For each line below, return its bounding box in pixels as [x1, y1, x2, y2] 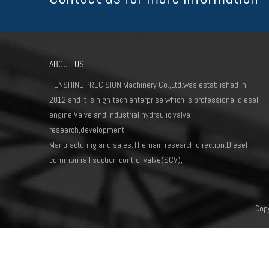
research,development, [49, 124, 126, 135]
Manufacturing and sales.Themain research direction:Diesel [49, 139, 247, 150]
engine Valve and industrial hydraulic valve [49, 109, 190, 120]
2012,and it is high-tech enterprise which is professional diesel [49, 94, 258, 105]
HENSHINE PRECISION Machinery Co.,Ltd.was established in [49, 79, 246, 90]
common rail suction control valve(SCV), [49, 154, 183, 165]
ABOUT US [49, 58, 84, 70]
